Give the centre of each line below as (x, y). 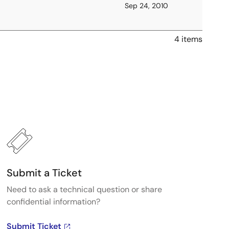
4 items (188, 39)
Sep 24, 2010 (146, 6)
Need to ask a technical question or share (84, 189)
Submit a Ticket (44, 173)
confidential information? (53, 202)
